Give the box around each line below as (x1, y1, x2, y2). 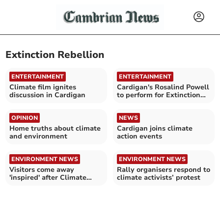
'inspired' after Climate (9, 172, 87, 182)
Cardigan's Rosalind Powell (117, 82, 209, 92)
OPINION (11, 113, 38, 122)
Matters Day (9, 180, 52, 190)
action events (117, 131, 162, 141)
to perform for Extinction (117, 90, 200, 100)
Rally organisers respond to (117, 165, 210, 174)
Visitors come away (9, 165, 75, 174)
